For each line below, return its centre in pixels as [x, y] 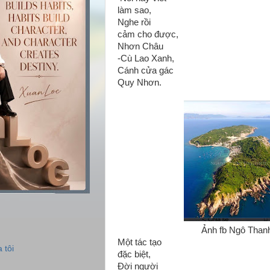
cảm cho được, [148, 34]
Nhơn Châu [140, 46]
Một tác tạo [141, 242]
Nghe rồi [135, 22]
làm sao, [134, 10]
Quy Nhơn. [140, 83]
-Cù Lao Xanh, [146, 58]
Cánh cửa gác [146, 71]
